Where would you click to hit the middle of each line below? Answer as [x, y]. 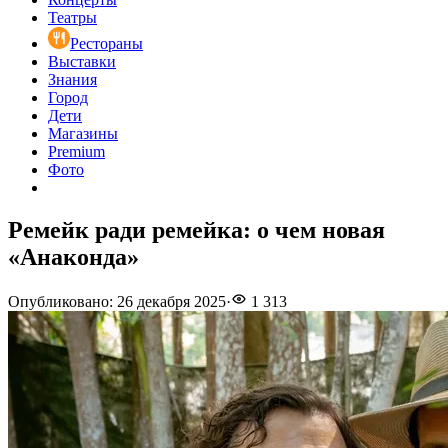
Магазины [83, 134]
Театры [72, 18]
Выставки [82, 62]
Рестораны [106, 44]
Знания [72, 80]
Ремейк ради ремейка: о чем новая [196, 230]
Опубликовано [58, 302]
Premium [76, 152]
